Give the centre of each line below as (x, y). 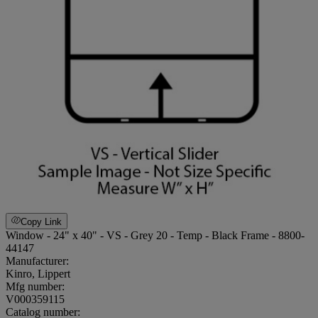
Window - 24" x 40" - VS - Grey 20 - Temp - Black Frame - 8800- (155, 235)
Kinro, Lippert (38, 273)
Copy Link (42, 221)
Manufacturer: (37, 261)
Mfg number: (35, 286)
